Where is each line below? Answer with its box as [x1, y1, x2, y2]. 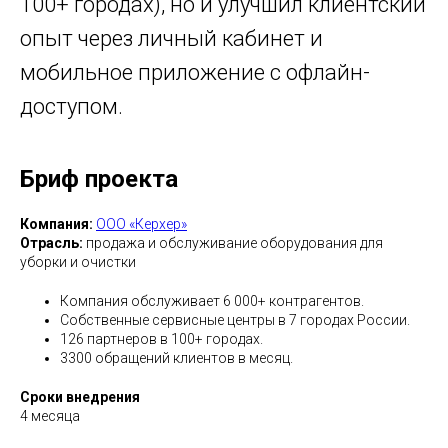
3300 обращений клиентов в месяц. [60, 350, 293, 366]
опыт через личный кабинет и [20, 26, 323, 51]
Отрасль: [20, 235, 83, 251]
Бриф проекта [20, 165, 178, 193]
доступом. [20, 94, 123, 119]
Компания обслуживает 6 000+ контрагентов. [60, 293, 364, 309]
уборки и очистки [20, 254, 136, 270]
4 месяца [20, 408, 80, 424]
